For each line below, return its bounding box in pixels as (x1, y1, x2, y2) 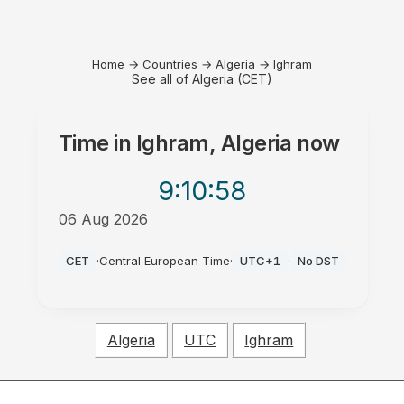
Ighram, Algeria (135, 130, 292, 156)
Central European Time (98, 253, 230, 268)
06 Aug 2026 (58, 210, 148, 228)
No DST (297, 253, 339, 268)
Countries (142, 57, 197, 71)
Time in (58, 130, 136, 156)
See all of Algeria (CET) (132, 71, 272, 87)
